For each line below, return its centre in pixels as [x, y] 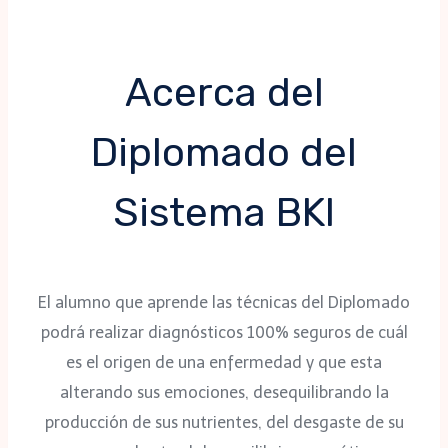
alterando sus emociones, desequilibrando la [224, 393]
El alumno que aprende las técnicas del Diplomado [224, 303]
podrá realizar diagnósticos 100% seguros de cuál [224, 333]
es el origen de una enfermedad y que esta [224, 363]
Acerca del [224, 93]
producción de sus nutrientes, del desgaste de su [224, 423]
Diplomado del [224, 153]
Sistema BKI [224, 213]
